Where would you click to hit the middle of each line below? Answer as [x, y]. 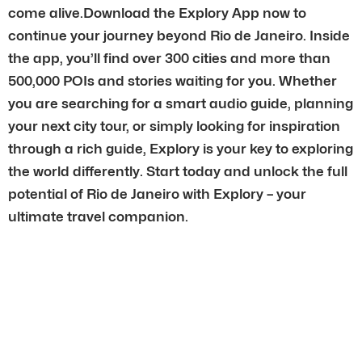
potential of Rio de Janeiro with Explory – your [157, 194]
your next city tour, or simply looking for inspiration [174, 126]
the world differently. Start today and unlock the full [178, 171]
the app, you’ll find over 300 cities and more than [169, 58]
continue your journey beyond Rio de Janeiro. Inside [179, 35]
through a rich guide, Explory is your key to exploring [181, 148]
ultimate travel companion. [98, 216]
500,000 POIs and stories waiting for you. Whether [173, 80]
